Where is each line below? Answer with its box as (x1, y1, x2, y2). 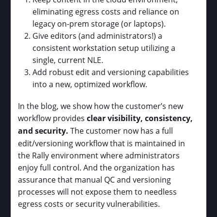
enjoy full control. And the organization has (18, 162, 175, 172)
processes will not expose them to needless (18, 186, 177, 197)
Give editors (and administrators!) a (32, 30, 163, 41)
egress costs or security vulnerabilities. (18, 198, 160, 209)
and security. (18, 125, 69, 136)
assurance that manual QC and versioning (18, 174, 171, 185)
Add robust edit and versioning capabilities (32, 66, 189, 77)
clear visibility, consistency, (85, 112, 193, 124)
